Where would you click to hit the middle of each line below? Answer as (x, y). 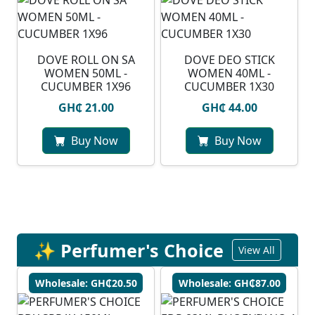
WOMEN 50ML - (86, 73)
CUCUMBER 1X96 (86, 87)
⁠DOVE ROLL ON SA (86, 60)
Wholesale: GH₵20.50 (86, 283)
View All (257, 250)
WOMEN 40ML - (229, 73)
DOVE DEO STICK (229, 60)
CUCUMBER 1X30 (229, 87)
